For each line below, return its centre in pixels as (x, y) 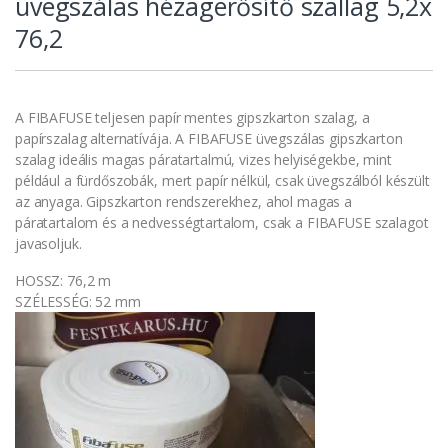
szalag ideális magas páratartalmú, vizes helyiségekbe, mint (203, 160)
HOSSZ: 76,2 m (63, 281)
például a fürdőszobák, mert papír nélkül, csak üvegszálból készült (222, 181)
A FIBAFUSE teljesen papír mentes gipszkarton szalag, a (192, 118)
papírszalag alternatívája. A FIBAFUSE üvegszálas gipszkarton (209, 139)
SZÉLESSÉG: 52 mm (78, 302)
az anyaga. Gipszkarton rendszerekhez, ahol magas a (183, 202)
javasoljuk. (48, 244)
